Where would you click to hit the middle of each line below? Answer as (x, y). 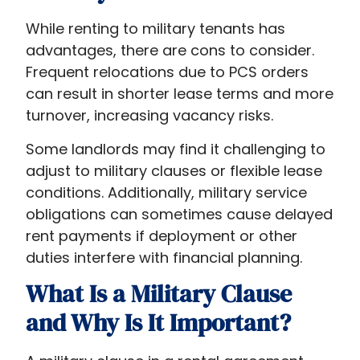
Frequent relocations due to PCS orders (168, 72)
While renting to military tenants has (156, 29)
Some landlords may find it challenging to (176, 149)
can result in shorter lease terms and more (180, 94)
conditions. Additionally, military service (167, 192)
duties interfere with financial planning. (164, 257)
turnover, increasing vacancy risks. (150, 116)
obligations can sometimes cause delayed (180, 214)
